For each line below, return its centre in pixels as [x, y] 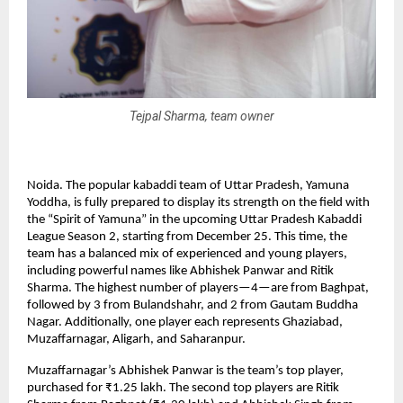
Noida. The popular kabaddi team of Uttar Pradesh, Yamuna [188, 186]
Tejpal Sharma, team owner [201, 116]
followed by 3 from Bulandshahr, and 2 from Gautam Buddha [193, 306]
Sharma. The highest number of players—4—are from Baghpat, [198, 289]
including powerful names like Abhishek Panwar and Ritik [180, 272]
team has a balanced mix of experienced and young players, [187, 255]
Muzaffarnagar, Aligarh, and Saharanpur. [136, 340]
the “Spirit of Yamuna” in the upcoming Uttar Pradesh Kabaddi [194, 220]
